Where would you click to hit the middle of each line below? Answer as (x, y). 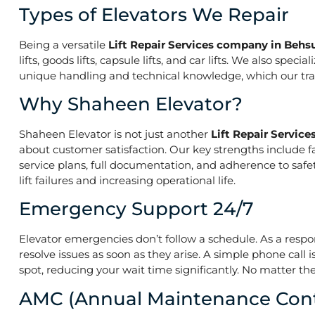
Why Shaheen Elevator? (131, 104)
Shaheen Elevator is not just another (115, 134)
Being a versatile (64, 44)
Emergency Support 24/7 (136, 209)
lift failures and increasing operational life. (127, 180)
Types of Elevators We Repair (154, 14)
